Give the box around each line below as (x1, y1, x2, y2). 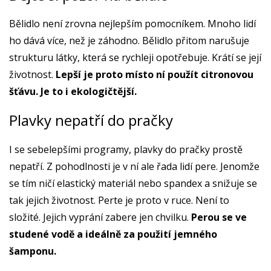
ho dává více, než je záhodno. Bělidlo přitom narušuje (9, 34, 249, 48)
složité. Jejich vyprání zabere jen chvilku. (9, 211, 191, 224)
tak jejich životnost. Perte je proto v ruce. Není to (9, 194, 229, 207)
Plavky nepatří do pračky (9, 110, 173, 131)
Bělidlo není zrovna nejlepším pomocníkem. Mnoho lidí (9, 17, 256, 31)
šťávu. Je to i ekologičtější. (9, 85, 139, 99)
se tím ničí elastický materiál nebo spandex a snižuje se (9, 177, 257, 191)
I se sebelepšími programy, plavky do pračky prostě (9, 143, 243, 157)
